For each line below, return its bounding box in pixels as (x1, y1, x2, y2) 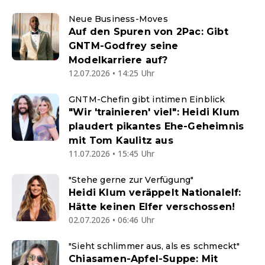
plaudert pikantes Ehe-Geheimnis (69, 121, 244, 132)
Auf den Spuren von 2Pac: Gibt (69, 26, 228, 37)
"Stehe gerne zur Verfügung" (69, 174, 194, 185)
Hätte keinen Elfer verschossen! (69, 201, 235, 212)
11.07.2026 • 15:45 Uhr (69, 148, 154, 159)
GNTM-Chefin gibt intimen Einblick (69, 94, 225, 105)
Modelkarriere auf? (69, 54, 168, 66)
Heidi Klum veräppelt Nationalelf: (69, 187, 241, 198)
